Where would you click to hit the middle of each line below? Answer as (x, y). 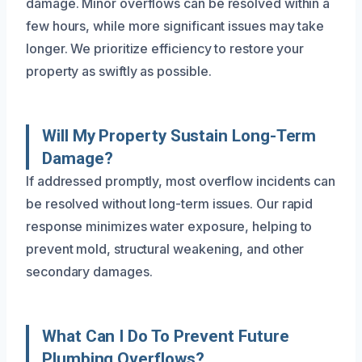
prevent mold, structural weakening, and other (165, 249)
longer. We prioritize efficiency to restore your (165, 48)
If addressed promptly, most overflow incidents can (181, 181)
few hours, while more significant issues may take (175, 26)
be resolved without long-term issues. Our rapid (170, 204)
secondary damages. (89, 271)
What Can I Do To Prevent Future (166, 336)
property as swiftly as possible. (119, 71)
